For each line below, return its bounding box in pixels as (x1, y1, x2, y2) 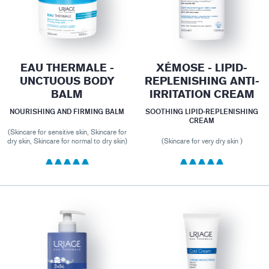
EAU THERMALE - (20, 61, 114, 74)
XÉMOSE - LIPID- (156, 61, 248, 74)
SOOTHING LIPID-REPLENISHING (145, 106, 259, 116)
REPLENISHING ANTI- (144, 74, 259, 88)
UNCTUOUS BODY (19, 74, 115, 88)
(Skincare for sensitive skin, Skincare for (7, 127, 127, 136)
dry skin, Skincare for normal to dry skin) (7, 136, 127, 145)
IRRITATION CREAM (149, 88, 255, 101)
